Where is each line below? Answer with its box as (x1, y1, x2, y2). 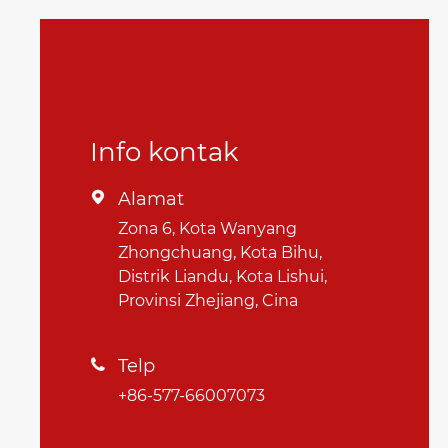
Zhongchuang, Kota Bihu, (118, 242, 322, 262)
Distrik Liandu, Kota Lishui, (118, 266, 327, 286)
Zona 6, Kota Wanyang (118, 218, 297, 238)
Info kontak (90, 135, 239, 168)
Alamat (118, 187, 184, 210)
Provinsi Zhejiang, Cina (118, 290, 298, 310)
